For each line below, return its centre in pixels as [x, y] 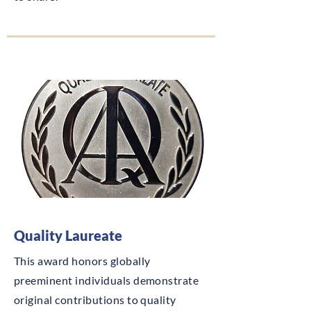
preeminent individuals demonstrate [107, 280]
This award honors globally [82, 261]
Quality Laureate [68, 235]
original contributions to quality [95, 300]
